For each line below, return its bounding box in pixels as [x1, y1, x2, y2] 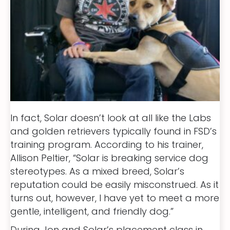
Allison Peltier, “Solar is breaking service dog [10, 151, 208, 164]
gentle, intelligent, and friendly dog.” [10, 204, 174, 218]
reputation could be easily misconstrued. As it [10, 178, 219, 191]
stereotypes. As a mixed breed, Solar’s [10, 164, 184, 178]
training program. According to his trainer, [10, 138, 203, 151]
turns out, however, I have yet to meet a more [10, 191, 219, 204]
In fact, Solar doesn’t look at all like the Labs [10, 111, 211, 124]
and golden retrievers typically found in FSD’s [10, 124, 217, 138]
